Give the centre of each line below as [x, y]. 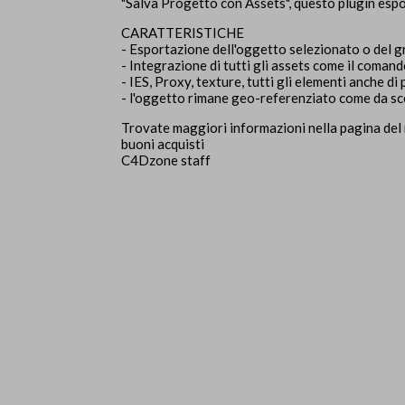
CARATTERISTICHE [183, 33]
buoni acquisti [165, 144]
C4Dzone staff [166, 160]
